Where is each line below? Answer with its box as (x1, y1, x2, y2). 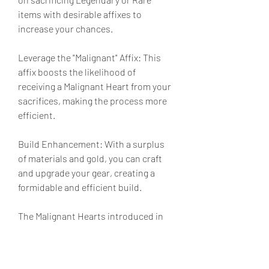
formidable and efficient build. (18, 181, 142, 193)
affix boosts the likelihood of (18, 66, 136, 77)
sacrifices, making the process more (18, 95, 167, 106)
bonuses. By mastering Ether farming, (18, 253, 174, 265)
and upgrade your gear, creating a (18, 167, 155, 178)
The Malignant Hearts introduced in (18, 210, 163, 222)
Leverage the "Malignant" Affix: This (18, 52, 161, 63)
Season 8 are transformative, (18, 225, 136, 236)
